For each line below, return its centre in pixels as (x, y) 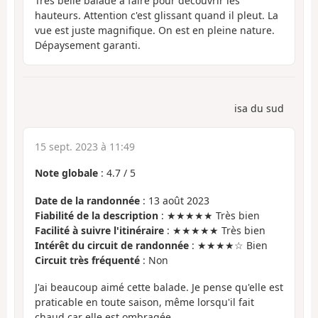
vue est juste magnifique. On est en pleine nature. (155, 30)
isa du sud (259, 109)
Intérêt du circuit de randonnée (112, 245)
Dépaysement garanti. (88, 45)
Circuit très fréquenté (87, 260)
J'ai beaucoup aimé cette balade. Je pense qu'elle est (159, 287)
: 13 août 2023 (175, 200)
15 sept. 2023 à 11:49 (85, 147)
